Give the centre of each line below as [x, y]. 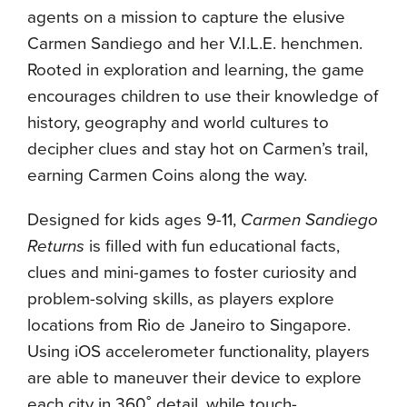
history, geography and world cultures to [178, 123]
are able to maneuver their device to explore [194, 378]
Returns [56, 246]
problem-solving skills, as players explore [181, 299]
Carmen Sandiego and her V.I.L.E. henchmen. [195, 44]
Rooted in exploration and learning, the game [196, 70]
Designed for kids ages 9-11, [134, 220]
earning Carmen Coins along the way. [167, 175]
